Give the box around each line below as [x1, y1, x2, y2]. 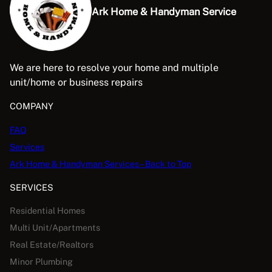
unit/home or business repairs [10, 76, 143, 89]
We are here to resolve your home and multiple [10, 62, 219, 74]
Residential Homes [10, 205, 85, 216]
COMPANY [10, 101, 53, 112]
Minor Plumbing [10, 256, 73, 267]
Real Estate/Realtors [10, 239, 93, 250]
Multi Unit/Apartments [10, 222, 100, 233]
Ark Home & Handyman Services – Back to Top [10, 158, 191, 169]
